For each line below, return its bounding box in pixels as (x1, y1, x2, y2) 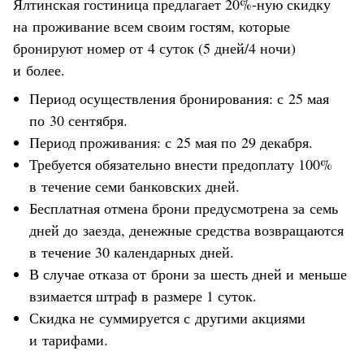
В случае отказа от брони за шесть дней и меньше (29, 263, 347, 284)
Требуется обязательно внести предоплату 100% (29, 154, 332, 174)
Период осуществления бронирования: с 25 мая (29, 88, 329, 108)
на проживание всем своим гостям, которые (13, 15, 290, 36)
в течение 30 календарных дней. (29, 241, 234, 262)
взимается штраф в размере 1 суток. (29, 285, 257, 305)
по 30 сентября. (29, 110, 128, 130)
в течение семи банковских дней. (29, 175, 240, 196)
